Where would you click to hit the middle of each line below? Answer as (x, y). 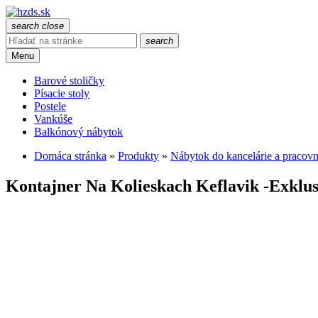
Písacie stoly (62, 93)
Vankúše (53, 119)
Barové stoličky (69, 81)
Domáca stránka (70, 156)
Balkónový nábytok (78, 132)
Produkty (138, 156)
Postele (50, 106)
